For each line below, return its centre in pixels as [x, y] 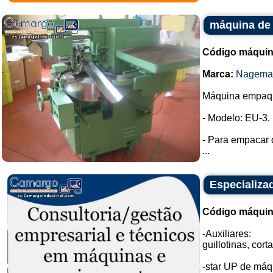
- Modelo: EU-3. [236, 118]
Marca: [218, 74]
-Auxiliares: [227, 234]
